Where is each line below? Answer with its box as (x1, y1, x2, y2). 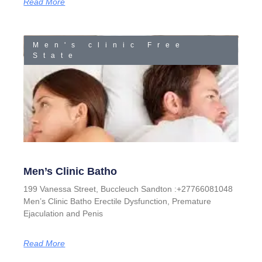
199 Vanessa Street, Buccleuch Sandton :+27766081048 (23, 184, 233, 194)
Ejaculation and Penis (23, 209, 104, 219)
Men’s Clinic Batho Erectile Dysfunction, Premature (23, 196, 212, 206)
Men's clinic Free (32, 40, 185, 49)
